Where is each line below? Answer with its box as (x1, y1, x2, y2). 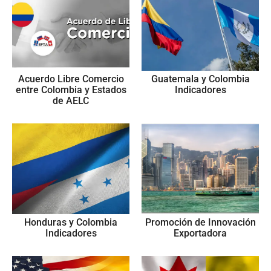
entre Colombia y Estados (15, 84, 126, 96)
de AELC (53, 95, 89, 106)
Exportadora (174, 227, 227, 239)
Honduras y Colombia (24, 217, 117, 228)
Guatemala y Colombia (151, 73, 250, 85)
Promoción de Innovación (145, 217, 256, 228)
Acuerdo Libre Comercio (18, 73, 124, 85)
